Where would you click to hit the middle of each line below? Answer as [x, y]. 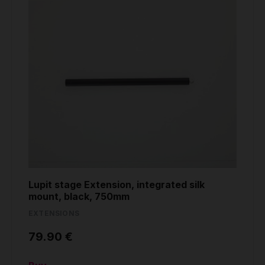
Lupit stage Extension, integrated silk [117, 185]
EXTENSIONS [54, 214]
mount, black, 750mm [79, 197]
